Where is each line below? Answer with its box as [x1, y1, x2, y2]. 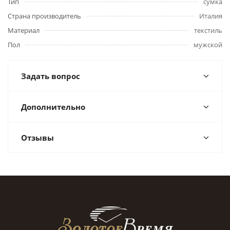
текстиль [194, 26, 222, 35]
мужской [194, 40, 222, 49]
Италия [199, 11, 222, 21]
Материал [8, 26, 40, 35]
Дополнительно [21, 102, 85, 112]
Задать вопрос [21, 71, 80, 81]
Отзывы [21, 132, 54, 143]
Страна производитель [8, 11, 81, 21]
